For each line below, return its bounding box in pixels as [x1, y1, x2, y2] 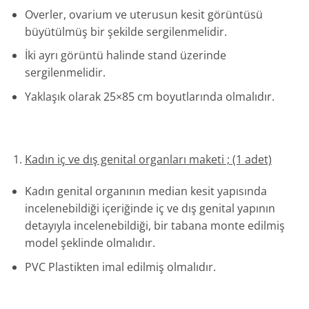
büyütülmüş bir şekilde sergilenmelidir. [24, 23, 227, 39]
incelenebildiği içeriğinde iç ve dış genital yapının [24, 201, 275, 217]
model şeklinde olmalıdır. [24, 235, 155, 251]
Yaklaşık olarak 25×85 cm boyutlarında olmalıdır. [24, 88, 275, 104]
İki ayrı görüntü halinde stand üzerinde [24, 48, 226, 63]
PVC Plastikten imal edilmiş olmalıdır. [24, 259, 216, 275]
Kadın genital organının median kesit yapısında [24, 183, 267, 199]
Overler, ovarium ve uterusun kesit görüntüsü [24, 6, 263, 22]
